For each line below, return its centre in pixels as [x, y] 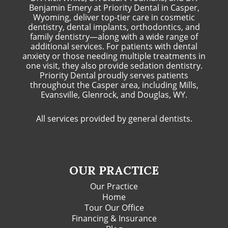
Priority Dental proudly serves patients [114, 75]
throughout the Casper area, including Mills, [114, 85]
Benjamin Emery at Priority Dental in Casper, [114, 7]
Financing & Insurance [114, 218]
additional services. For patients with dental [114, 46]
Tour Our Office [114, 207]
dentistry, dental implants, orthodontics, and [114, 27]
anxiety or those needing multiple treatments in [114, 56]
